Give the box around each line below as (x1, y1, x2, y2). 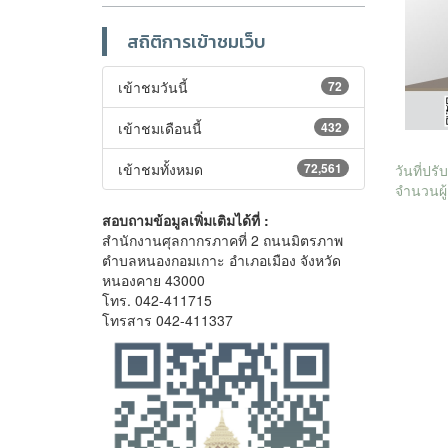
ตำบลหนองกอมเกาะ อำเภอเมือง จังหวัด (102, 249, 341, 270)
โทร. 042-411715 (102, 289, 212, 310)
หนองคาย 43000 (102, 269, 205, 290)
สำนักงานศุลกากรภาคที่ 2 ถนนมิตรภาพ (102, 229, 343, 250)
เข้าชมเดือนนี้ (118, 117, 202, 138)
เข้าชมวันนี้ (118, 76, 188, 97)
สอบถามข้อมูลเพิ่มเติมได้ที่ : (102, 209, 269, 230)
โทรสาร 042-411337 (102, 309, 233, 330)
